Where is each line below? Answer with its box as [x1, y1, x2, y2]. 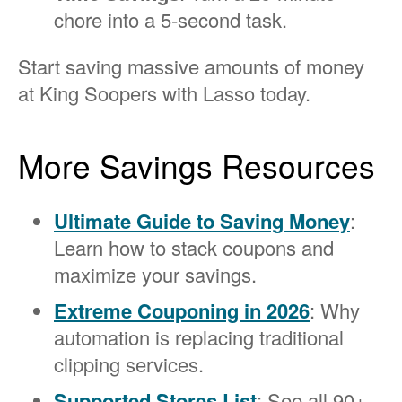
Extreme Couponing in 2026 [54, 296, 310, 326]
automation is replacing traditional [54, 323, 344, 352]
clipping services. [54, 350, 204, 379]
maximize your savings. [54, 260, 257, 289]
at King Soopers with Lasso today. [18, 78, 310, 107]
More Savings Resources [18, 142, 375, 188]
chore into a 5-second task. [54, 4, 287, 33]
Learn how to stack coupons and [54, 233, 334, 262]
